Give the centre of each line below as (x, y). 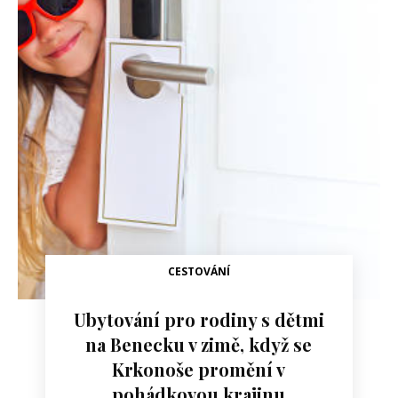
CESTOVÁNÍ (199, 272)
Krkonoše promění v (199, 370)
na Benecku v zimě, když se (199, 345)
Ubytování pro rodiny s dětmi (199, 320)
